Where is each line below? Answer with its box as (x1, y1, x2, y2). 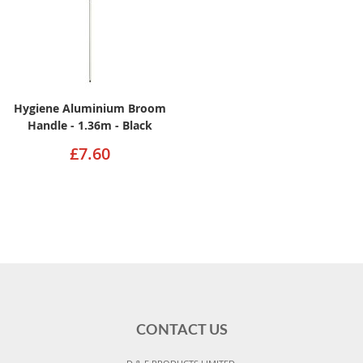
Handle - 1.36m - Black (28, 117, 153, 133)
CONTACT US (135, 323, 228, 339)
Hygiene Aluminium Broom (14, 100, 167, 116)
